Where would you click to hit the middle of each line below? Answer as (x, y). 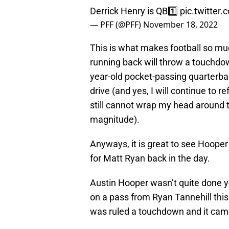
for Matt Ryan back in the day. (150, 158)
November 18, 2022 (180, 25)
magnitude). (115, 120)
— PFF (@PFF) (117, 25)
